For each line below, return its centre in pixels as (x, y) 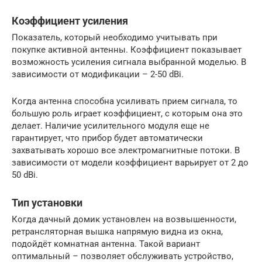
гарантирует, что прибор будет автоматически (107, 138)
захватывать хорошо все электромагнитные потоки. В (126, 150)
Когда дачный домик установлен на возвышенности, (124, 219)
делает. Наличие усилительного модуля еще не (111, 125)
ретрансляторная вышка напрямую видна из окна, (117, 231)
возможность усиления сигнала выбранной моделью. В (129, 62)
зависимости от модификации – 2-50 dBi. (98, 74)
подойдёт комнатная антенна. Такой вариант (106, 244)
